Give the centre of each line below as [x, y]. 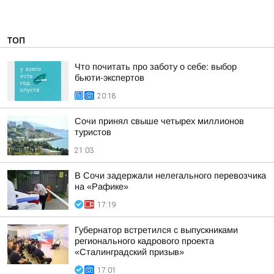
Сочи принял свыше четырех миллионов [159, 121]
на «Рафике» [102, 187]
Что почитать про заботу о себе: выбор [156, 67]
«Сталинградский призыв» [129, 252]
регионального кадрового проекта [144, 241]
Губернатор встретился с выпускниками [156, 230]
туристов [93, 132]
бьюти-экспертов [109, 78]
